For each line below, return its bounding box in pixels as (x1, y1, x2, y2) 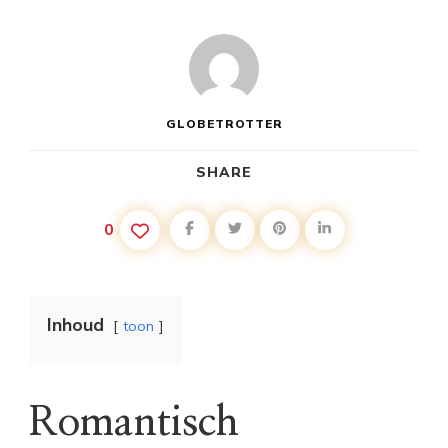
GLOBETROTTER (165, 115, 283, 132)
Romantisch (29, 402, 239, 443)
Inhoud (47, 312, 104, 337)
